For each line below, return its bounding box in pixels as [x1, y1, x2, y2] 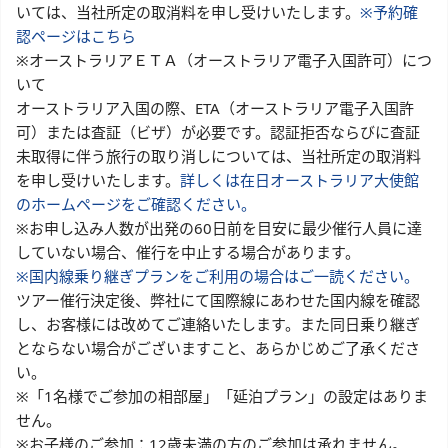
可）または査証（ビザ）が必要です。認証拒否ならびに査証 [16, 122, 420, 143]
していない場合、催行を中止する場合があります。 [16, 242, 360, 263]
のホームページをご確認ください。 [16, 194, 256, 215]
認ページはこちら [16, 26, 136, 47]
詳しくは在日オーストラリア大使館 [180, 170, 419, 191]
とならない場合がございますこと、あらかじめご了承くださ [16, 338, 420, 359]
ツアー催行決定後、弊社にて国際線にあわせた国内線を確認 [16, 290, 420, 311]
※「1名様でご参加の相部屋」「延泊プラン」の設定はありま [16, 386, 428, 407]
